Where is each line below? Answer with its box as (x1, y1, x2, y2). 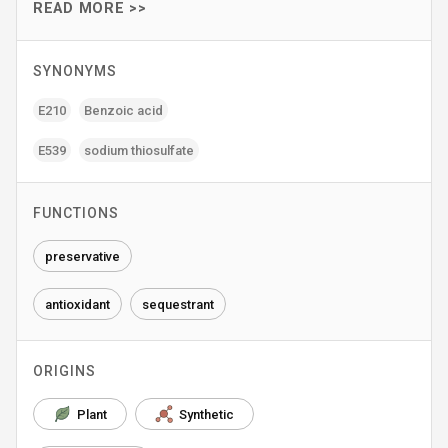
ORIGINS (33, 363, 96, 379)
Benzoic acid (84, 102, 163, 118)
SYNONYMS (33, 63, 117, 79)
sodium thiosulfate (84, 142, 194, 158)
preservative (45, 248, 120, 264)
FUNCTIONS (33, 205, 119, 221)
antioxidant (45, 296, 110, 312)
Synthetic (179, 406, 234, 422)
